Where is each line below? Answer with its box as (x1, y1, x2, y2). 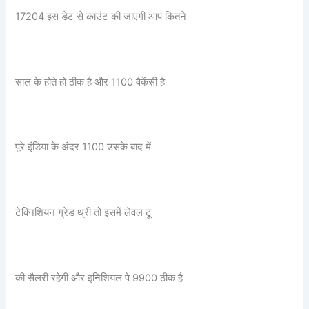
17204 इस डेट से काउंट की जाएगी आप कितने (15, 10, 187, 23)
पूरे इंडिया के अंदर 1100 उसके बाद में (15, 141, 152, 154)
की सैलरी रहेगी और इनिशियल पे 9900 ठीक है (15, 271, 183, 284)
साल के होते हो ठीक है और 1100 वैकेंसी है (15, 75, 166, 88)
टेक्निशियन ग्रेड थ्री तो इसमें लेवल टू (15, 206, 152, 219)
